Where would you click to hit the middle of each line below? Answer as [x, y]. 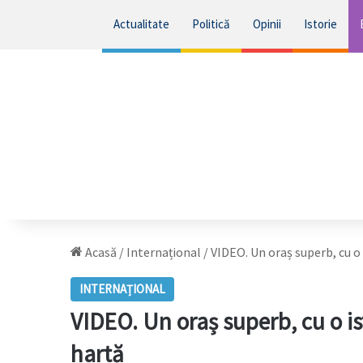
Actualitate [141, 24]
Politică [211, 24]
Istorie [320, 24]
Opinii [267, 24]
